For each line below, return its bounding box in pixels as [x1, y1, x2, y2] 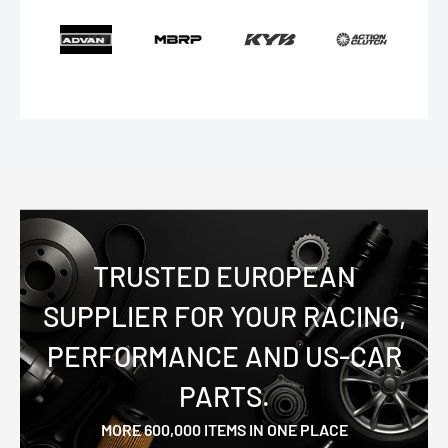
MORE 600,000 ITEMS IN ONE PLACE [100, 420, 348, 440]
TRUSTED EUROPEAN [92, 259, 356, 294]
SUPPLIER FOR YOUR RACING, [42, 299, 406, 334]
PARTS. [178, 379, 270, 414]
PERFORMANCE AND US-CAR [46, 339, 402, 374]
